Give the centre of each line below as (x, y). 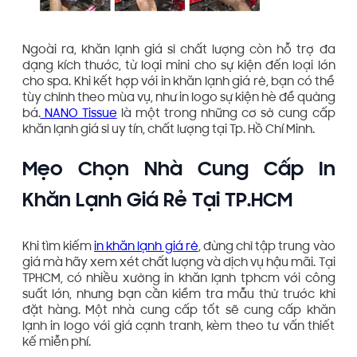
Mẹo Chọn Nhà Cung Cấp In (178, 171)
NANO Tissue (78, 114)
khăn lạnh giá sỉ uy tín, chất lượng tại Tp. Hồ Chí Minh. (168, 130)
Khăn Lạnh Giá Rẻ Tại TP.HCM (157, 202)
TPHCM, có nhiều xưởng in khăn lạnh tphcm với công (178, 280)
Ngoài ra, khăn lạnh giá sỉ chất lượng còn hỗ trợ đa (178, 50)
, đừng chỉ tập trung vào (267, 248)
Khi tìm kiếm (58, 248)
